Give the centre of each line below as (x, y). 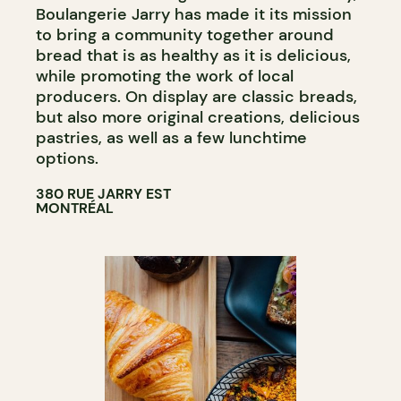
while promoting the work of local (165, 76)
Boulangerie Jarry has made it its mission (194, 14)
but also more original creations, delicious (198, 117)
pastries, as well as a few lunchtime (171, 137)
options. (67, 158)
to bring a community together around (185, 34)
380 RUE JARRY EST (103, 193)
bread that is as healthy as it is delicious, (193, 55)
